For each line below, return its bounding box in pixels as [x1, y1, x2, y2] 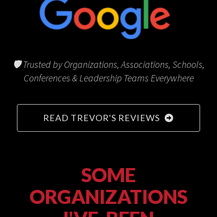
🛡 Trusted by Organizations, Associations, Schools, [13, 58, 204, 70]
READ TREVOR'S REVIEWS [43, 112, 160, 123]
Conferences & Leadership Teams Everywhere [23, 71, 194, 84]
